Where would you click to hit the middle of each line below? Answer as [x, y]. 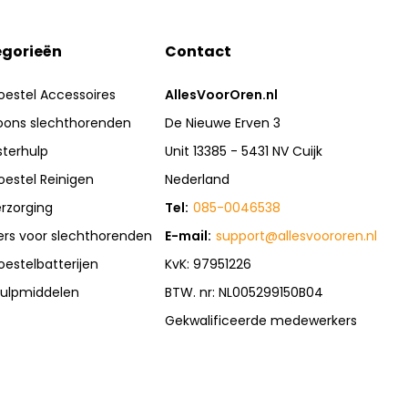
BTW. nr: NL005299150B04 [245, 292]
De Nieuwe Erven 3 [223, 123]
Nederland [198, 179]
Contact [199, 51]
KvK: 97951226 [209, 264]
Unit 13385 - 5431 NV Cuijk [244, 151]
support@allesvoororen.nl [297, 236]
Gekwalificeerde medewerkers [261, 321]
